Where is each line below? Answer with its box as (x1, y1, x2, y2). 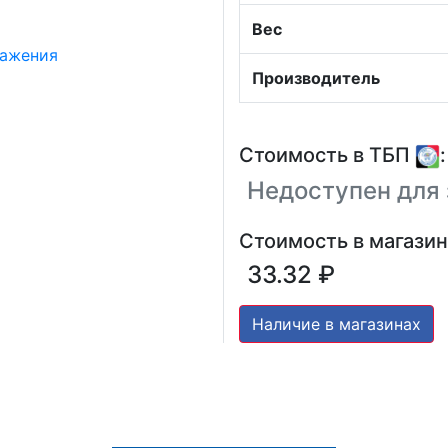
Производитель (252, 68, 380, 88)
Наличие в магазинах (252, 314, 421, 335)
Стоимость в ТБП (239, 143, 415, 167)
